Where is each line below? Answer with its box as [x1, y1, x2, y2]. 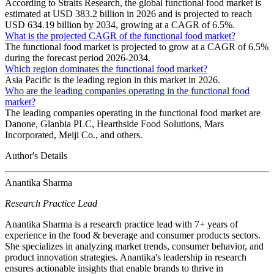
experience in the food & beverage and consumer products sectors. [5, 229, 261, 240]
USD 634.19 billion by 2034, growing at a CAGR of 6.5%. [5, 19, 235, 30]
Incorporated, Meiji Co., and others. [5, 129, 143, 140]
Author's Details [5, 150, 67, 161]
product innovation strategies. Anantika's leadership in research [5, 251, 246, 262]
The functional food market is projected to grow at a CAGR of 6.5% [5, 41, 268, 52]
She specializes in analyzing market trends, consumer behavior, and [5, 240, 264, 251]
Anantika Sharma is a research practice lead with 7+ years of [5, 218, 238, 229]
